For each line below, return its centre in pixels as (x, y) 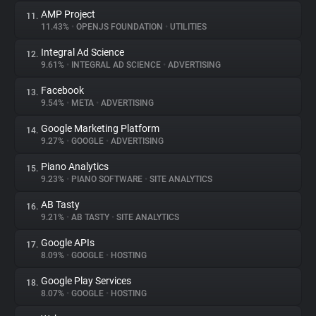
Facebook (62, 90)
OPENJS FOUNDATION (120, 27)
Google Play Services (86, 281)
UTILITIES (187, 27)
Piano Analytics (75, 166)
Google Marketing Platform (100, 128)
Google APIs (68, 243)
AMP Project (68, 14)
